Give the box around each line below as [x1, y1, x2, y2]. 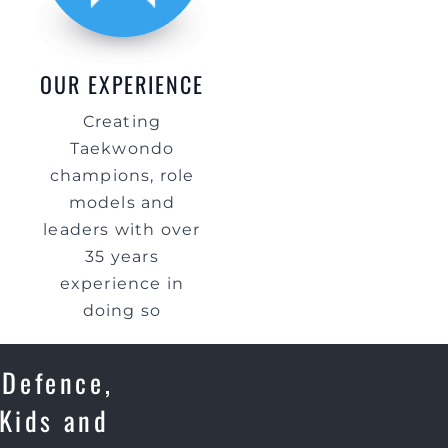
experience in [59, 274, 185, 293]
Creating [82, 112, 162, 131]
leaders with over [43, 220, 201, 239]
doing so [82, 301, 162, 320]
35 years [85, 247, 159, 266]
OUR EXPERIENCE [40, 68, 204, 100]
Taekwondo [69, 139, 175, 158]
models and [68, 193, 176, 212]
